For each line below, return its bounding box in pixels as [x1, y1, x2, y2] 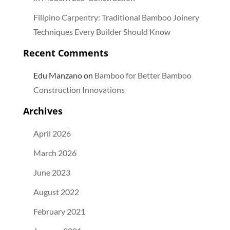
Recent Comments [23, 46, 108, 59]
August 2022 [33, 186, 79, 197]
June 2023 [33, 167, 70, 177]
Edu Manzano [33, 70, 82, 80]
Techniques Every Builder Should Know [33, 26, 170, 36]
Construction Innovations [33, 84, 125, 94]
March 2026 [33, 147, 76, 158]
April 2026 [33, 128, 71, 138]
